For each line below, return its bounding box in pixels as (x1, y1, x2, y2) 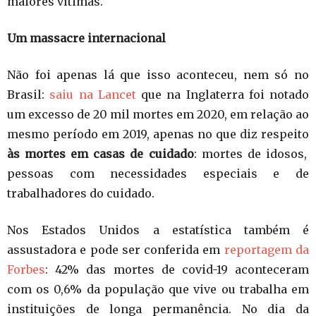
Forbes (7, 262, 45, 276)
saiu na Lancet (49, 87, 136, 102)
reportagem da (224, 243, 310, 257)
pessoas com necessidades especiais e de (7, 166, 309, 181)
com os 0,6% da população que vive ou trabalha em (7, 282, 309, 296)
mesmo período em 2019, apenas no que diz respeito (7, 127, 309, 141)
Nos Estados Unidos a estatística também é (7, 223, 309, 237)
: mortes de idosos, (193, 147, 307, 161)
